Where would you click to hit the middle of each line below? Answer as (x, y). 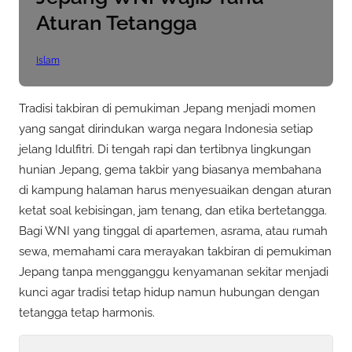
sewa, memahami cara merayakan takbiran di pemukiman (175, 251)
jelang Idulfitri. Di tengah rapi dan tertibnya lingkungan (165, 149)
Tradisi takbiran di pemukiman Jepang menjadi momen (167, 108)
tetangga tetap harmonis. (87, 312)
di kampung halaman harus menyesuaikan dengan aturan (175, 190)
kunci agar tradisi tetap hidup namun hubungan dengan (169, 292)
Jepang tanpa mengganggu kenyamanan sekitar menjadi (174, 271)
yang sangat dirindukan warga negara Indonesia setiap (166, 128)
